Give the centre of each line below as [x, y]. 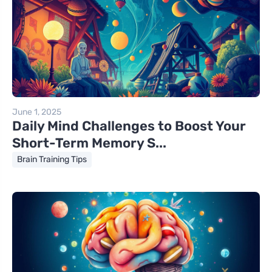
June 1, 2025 [37, 112]
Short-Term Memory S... [89, 143]
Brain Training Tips [52, 159]
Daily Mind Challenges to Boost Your [129, 126]
